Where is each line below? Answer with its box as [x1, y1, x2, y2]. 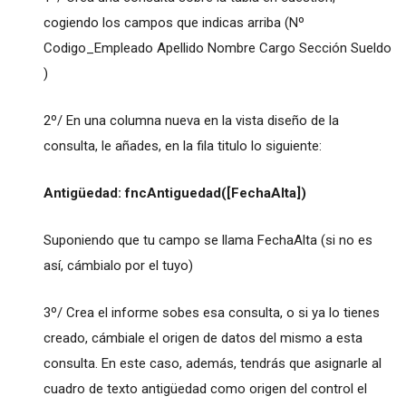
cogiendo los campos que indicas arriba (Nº [43, 14, 304, 31]
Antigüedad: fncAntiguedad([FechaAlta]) [43, 184, 306, 201]
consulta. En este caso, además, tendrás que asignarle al [43, 354, 382, 372]
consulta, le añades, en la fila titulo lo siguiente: [43, 137, 322, 154]
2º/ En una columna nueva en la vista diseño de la [43, 111, 339, 129]
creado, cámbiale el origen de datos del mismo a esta [43, 329, 362, 346]
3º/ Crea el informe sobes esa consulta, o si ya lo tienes [43, 304, 380, 321]
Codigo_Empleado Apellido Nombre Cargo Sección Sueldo [43, 39, 391, 56]
